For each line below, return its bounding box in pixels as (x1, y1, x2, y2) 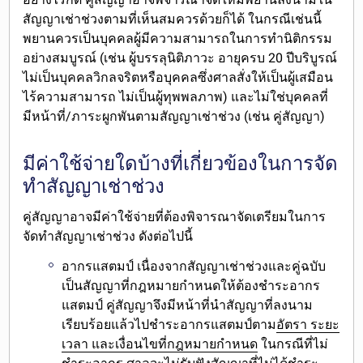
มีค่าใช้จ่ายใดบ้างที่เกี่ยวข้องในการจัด (23, 152, 339, 176)
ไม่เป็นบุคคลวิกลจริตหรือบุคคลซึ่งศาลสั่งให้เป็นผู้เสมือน (23, 70, 334, 86)
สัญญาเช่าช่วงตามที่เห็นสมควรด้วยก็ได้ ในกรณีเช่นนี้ (23, 11, 322, 28)
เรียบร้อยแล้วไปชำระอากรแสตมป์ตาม (62, 317, 277, 333)
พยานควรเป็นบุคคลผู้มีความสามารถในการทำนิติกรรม (23, 31, 333, 47)
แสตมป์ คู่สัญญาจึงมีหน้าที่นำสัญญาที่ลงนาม (62, 297, 314, 314)
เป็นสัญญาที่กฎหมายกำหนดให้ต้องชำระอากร (62, 278, 321, 294)
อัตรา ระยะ (276, 317, 340, 333)
